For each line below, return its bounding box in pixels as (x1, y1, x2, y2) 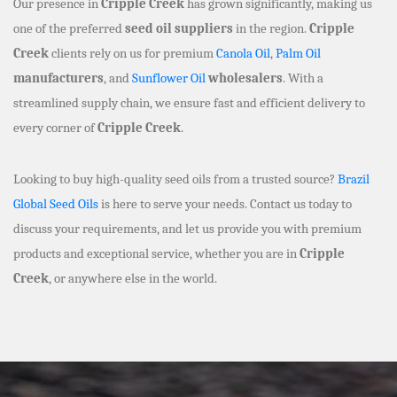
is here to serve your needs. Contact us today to (98, 195, 352, 212)
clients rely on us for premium (49, 44, 216, 61)
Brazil (338, 170, 370, 187)
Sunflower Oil (132, 69, 206, 86)
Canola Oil (216, 44, 270, 61)
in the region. (233, 19, 309, 36)
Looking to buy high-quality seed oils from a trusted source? (13, 170, 338, 187)
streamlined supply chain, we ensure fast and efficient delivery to (13, 94, 365, 111)
